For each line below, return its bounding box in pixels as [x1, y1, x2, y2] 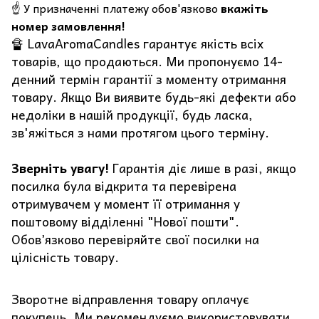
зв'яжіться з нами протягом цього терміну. [11, 122, 269, 142]
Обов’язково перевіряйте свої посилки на [11, 229, 259, 249]
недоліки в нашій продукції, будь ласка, [11, 104, 253, 125]
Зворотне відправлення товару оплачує [11, 288, 249, 309]
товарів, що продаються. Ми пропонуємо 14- [11, 51, 283, 71]
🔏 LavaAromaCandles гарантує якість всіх [11, 33, 263, 53]
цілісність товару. [11, 246, 119, 267]
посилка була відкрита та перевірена [11, 175, 236, 196]
